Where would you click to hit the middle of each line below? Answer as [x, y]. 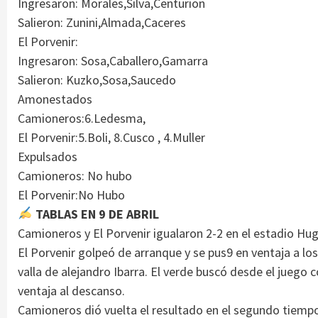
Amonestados [55, 99]
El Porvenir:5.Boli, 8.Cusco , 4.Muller [111, 137]
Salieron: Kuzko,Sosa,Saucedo [97, 79]
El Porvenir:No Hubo [71, 194]
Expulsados [48, 156]
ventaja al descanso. [71, 290]
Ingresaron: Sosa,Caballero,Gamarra [113, 60]
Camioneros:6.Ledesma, [82, 118]
